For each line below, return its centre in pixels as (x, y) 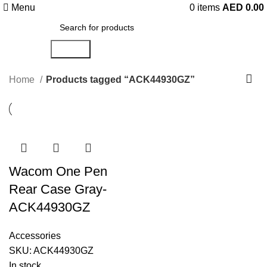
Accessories (35, 236)
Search (70, 49)
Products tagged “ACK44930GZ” (120, 79)
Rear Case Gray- (58, 189)
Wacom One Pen (58, 171)
